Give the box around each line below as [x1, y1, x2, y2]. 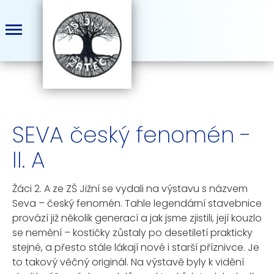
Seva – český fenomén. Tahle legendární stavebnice [12, 196, 262, 210]
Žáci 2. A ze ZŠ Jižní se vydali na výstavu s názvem [12, 182, 248, 196]
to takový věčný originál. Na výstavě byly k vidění [12, 255, 244, 269]
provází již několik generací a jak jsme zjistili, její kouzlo [12, 211, 262, 225]
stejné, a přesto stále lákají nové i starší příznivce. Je [12, 240, 259, 254]
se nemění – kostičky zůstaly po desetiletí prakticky [12, 226, 253, 240]
